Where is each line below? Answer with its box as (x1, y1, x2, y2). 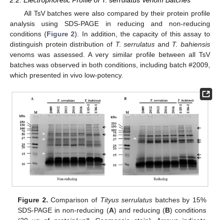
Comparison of (48, 195, 100, 204)
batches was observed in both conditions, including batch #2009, (10, 61, 210, 69)
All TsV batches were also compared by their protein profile (24, 9, 210, 18)
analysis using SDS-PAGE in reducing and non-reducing (10, 20, 210, 28)
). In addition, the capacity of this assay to (75, 30, 211, 38)
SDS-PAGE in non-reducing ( (18, 206, 109, 214)
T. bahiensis (172, 40, 210, 49)
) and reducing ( (113, 206, 165, 214)
